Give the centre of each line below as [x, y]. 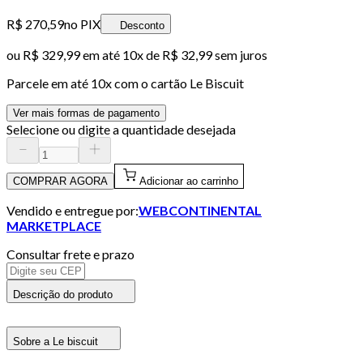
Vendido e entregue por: [73, 210]
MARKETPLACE [54, 225]
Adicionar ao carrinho [189, 181]
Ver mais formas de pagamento [86, 113]
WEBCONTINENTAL [200, 210]
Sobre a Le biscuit [56, 341]
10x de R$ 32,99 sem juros [195, 54]
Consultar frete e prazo [70, 254]
